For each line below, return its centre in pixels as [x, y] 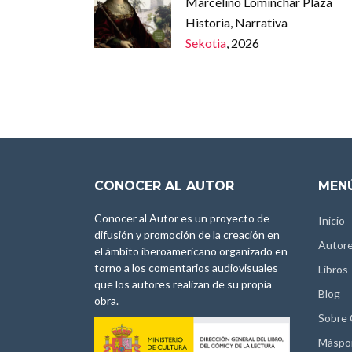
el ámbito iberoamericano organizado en [191, 251]
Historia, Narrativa [236, 22]
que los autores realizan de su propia [183, 284]
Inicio [332, 220]
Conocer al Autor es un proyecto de [182, 218]
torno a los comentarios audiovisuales [186, 267]
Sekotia [205, 42]
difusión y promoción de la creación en [187, 234]
